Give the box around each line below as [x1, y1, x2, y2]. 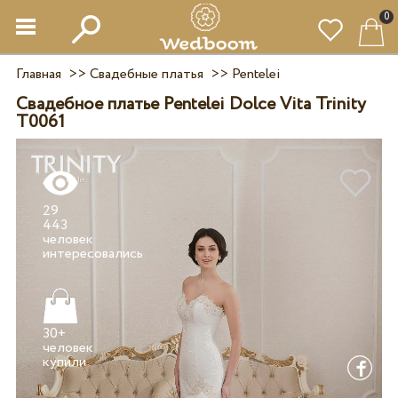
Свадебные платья [89, 64, 203, 84]
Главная [15, 64, 61, 84]
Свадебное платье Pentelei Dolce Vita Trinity [15, 92, 366, 117]
